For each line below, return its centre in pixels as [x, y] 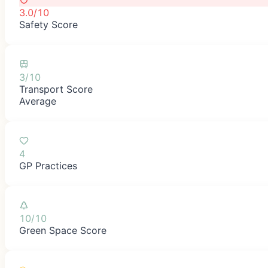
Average [38, 101]
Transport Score [56, 89]
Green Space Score [63, 230]
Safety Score [48, 24]
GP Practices [48, 165]
